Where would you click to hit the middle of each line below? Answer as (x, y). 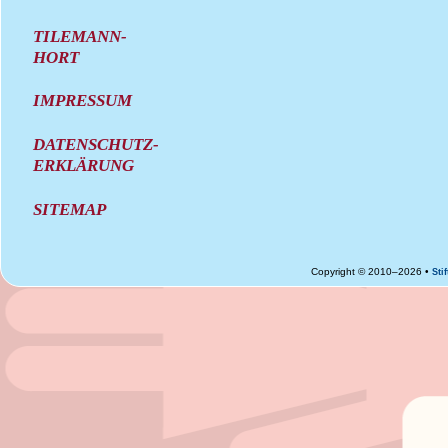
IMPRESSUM (83, 100)
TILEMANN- (80, 35)
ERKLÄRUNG (84, 165)
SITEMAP (70, 208)
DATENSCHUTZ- (96, 144)
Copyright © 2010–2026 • (372, 271)
